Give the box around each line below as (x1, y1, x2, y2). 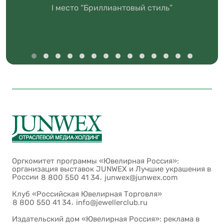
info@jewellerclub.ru (76, 197, 147, 207)
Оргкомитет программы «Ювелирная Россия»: (12, 156, 179, 165)
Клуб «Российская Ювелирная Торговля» (12, 189, 162, 198)
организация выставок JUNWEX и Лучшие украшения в (12, 164, 211, 173)
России (12, 172, 40, 181)
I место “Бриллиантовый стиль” (51, 2, 172, 12)
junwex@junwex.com (104, 172, 177, 182)
